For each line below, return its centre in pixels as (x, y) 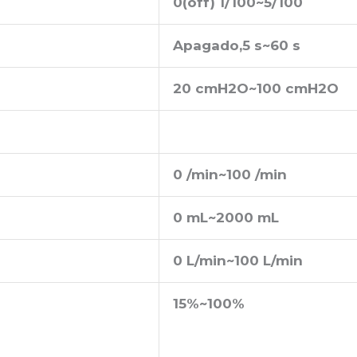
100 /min (257, 174)
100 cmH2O (298, 88)
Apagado (206, 45)
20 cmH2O (211, 88)
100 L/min (269, 260)
